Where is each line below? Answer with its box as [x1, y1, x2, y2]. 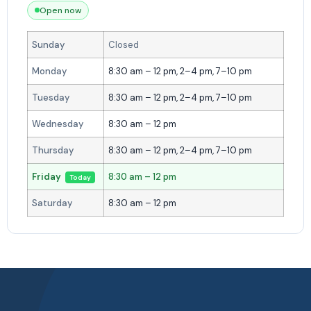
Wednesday [32, 117, 84, 130]
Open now [40, 4, 81, 16]
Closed [108, 38, 140, 51]
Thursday [32, 144, 74, 156]
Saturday [32, 196, 73, 209]
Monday [32, 65, 67, 77]
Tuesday [32, 91, 70, 103]
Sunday [32, 38, 65, 51]
